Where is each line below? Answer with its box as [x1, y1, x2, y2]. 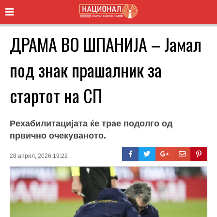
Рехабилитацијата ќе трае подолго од [10, 118, 172, 128]
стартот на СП [10, 82, 102, 108]
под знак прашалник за [10, 56, 162, 82]
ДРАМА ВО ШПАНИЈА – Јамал [10, 31, 201, 57]
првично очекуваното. [10, 130, 106, 140]
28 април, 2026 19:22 [10, 152, 68, 159]
